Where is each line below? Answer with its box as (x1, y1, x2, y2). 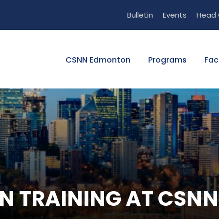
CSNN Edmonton (66, 54, 131, 66)
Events (163, 10, 187, 20)
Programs (148, 54, 187, 66)
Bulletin (127, 10, 153, 20)
